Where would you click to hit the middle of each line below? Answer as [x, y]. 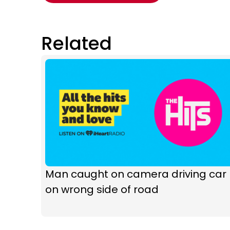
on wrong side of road [102, 190]
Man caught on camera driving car [136, 174]
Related [76, 44]
